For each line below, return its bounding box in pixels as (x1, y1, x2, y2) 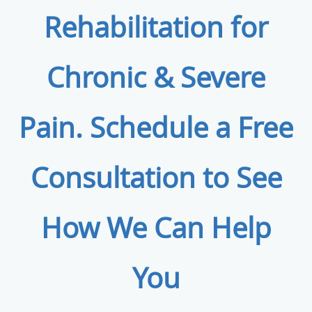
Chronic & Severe (47, 58, 265, 97)
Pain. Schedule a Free (19, 109, 293, 147)
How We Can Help (40, 209, 272, 247)
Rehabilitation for (44, 8, 268, 47)
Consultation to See (30, 159, 282, 197)
